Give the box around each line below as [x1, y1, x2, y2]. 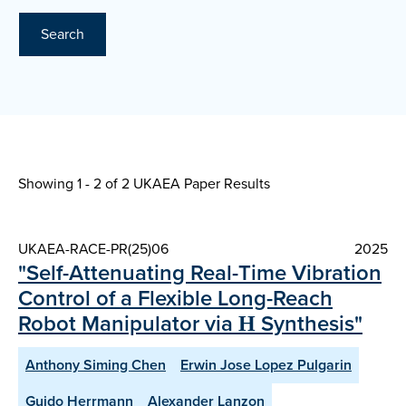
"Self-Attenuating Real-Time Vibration [18, 256, 382, 290]
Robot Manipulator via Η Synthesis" [18, 307, 362, 341]
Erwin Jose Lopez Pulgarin [180, 354, 352, 376]
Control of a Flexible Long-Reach [18, 282, 333, 315]
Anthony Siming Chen [25, 354, 166, 376]
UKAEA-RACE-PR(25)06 [18, 238, 169, 260]
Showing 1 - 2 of [18, 173, 121, 195]
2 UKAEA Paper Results [121, 173, 270, 195]
